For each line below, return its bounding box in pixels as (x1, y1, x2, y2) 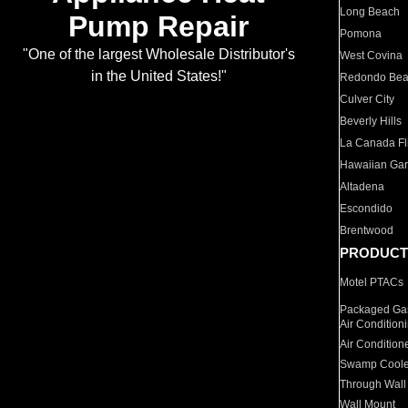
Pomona (340, 27, 382, 40)
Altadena (340, 180, 385, 193)
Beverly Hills (340, 115, 403, 127)
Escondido (340, 202, 393, 215)
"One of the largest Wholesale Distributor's (22, 46, 295, 63)
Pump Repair (68, 10, 249, 44)
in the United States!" (90, 68, 227, 85)
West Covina (340, 49, 403, 62)
